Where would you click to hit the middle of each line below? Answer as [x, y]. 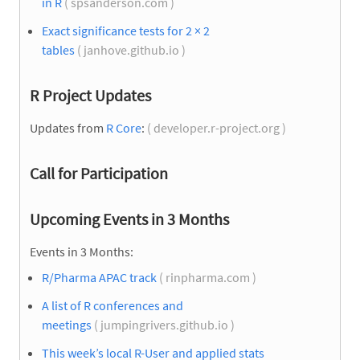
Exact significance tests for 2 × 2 [126, 30]
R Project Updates [90, 95]
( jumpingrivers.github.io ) [164, 325]
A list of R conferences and [112, 305]
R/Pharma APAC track [99, 277]
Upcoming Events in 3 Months [129, 219]
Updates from [68, 127]
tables [58, 49]
